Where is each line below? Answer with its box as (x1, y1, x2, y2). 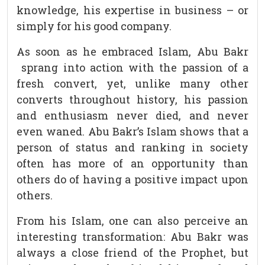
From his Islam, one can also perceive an (17, 214, 248, 228)
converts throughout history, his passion (17, 92, 248, 107)
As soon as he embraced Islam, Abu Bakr (17, 44, 248, 59)
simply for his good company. (17, 19, 172, 34)
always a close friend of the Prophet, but (17, 245, 248, 260)
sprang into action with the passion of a (17, 60, 248, 75)
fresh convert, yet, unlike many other (17, 76, 248, 91)
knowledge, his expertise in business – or (17, 3, 248, 18)
